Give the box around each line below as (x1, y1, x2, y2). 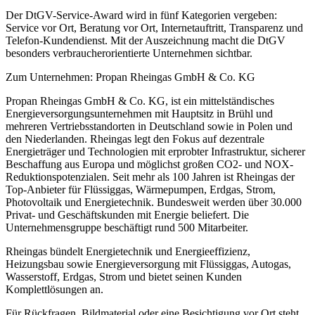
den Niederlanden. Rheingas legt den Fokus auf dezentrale (6, 132, 264, 145)
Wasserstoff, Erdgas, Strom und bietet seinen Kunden (6, 270, 242, 283)
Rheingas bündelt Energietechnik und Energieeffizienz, (6, 245, 250, 257)
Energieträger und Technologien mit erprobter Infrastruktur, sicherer (6, 145, 305, 157)
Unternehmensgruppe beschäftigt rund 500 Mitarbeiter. (6, 221, 248, 233)
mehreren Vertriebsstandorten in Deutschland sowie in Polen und (6, 120, 292, 132)
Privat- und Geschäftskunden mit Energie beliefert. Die (6, 208, 249, 221)
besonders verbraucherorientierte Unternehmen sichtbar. (6, 46, 252, 59)
